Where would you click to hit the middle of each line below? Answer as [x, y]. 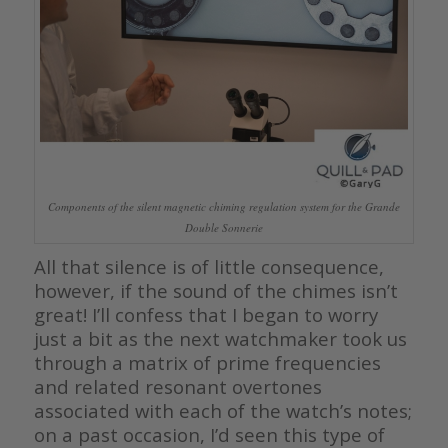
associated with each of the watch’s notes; [222, 410]
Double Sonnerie [223, 228]
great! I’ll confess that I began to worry [205, 314]
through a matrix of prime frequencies [207, 362]
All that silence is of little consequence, [208, 266]
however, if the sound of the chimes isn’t [215, 290]
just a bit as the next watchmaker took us [220, 338]
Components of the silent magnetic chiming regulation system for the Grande [223, 207]
